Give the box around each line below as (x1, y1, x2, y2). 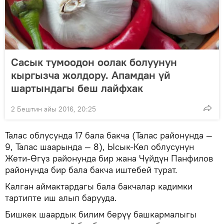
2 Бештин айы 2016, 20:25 (11, 104, 96, 114)
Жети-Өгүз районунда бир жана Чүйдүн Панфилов (5, 152, 213, 164)
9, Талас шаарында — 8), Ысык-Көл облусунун (5, 141, 194, 153)
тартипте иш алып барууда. (5, 192, 117, 204)
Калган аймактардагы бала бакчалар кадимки (5, 180, 192, 192)
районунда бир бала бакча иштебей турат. (5, 164, 177, 176)
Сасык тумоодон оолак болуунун (11, 55, 177, 69)
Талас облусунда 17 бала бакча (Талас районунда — (5, 129, 212, 141)
